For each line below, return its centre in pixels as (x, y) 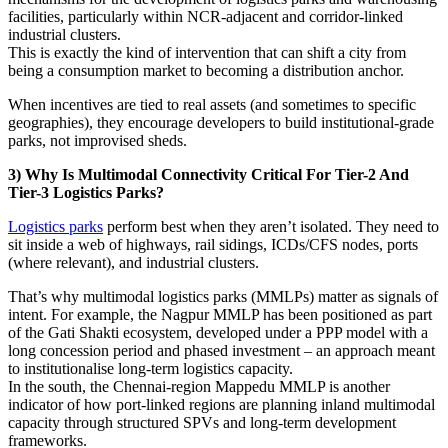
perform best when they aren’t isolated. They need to (271, 227)
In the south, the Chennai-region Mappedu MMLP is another (199, 387)
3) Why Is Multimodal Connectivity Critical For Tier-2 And (208, 175)
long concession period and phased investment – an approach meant (221, 351)
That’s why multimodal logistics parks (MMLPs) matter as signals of (223, 297)
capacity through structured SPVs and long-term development (202, 423)
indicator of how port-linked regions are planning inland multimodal (221, 405)
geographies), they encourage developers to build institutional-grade (221, 123)
